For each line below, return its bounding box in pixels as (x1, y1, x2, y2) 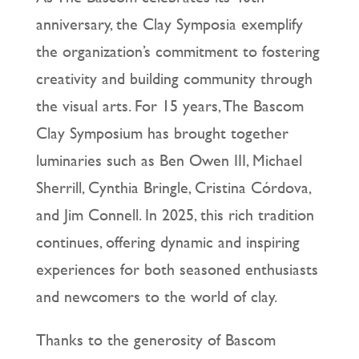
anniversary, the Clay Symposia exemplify (35, 12, 303, 36)
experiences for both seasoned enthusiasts (35, 257, 318, 281)
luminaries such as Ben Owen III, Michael (35, 148, 302, 172)
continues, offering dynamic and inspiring (35, 230, 300, 254)
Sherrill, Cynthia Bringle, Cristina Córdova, (35, 175, 311, 200)
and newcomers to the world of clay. (35, 284, 277, 309)
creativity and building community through (35, 67, 313, 91)
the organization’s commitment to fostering (35, 39, 320, 63)
